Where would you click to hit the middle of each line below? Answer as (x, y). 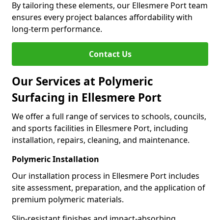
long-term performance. (57, 29)
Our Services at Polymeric (82, 81)
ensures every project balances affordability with (102, 17)
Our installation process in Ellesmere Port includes (106, 176)
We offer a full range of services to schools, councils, (109, 116)
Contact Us (110, 54)
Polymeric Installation (55, 159)
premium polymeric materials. (68, 199)
